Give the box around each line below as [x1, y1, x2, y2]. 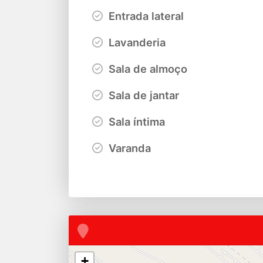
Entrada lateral [106, 9, 184, 22]
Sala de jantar [106, 88, 179, 102]
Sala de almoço [106, 62, 187, 75]
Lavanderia [106, 35, 166, 49]
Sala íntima [106, 114, 165, 128]
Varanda [106, 141, 151, 154]
